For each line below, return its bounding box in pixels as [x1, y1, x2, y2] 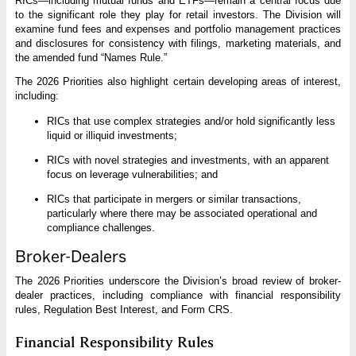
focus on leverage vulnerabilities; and [46, 168, 218, 180]
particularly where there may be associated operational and [46, 207, 317, 220]
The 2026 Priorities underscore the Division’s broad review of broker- [14, 275, 342, 288]
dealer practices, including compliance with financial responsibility [14, 289, 342, 302]
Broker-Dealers [14, 247, 126, 267]
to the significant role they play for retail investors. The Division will [14, 9, 342, 21]
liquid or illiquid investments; [46, 129, 177, 141]
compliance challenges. [46, 222, 155, 234]
